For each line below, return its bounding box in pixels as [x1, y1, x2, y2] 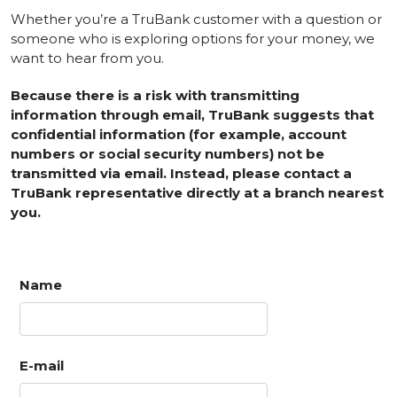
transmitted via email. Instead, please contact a [11, 165, 352, 182]
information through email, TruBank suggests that [11, 106, 374, 123]
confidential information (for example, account [11, 126, 346, 143]
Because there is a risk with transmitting [11, 87, 300, 104]
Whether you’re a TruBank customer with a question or [11, 11, 382, 27]
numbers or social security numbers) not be [11, 145, 324, 162]
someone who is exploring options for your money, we [11, 30, 375, 47]
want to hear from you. [11, 50, 167, 66]
